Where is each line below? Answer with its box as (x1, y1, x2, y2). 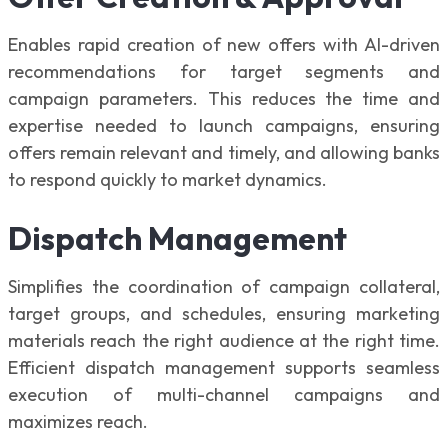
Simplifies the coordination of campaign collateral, (8, 275, 440, 299)
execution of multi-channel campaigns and (8, 383, 440, 407)
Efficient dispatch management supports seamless (8, 356, 440, 380)
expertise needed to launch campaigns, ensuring (8, 113, 440, 137)
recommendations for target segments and (8, 59, 440, 83)
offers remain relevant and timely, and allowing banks (8, 140, 440, 164)
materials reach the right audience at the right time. (8, 329, 440, 353)
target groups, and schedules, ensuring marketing (8, 302, 440, 326)
